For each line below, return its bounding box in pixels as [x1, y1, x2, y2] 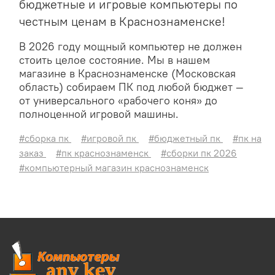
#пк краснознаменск [56, 147, 151, 160]
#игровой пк [81, 132, 139, 145]
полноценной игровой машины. [19, 107, 179, 122]
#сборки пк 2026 [161, 147, 237, 160]
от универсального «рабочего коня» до [19, 94, 217, 108]
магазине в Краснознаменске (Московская [19, 67, 236, 81]
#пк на [233, 132, 261, 145]
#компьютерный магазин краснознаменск [19, 161, 209, 174]
